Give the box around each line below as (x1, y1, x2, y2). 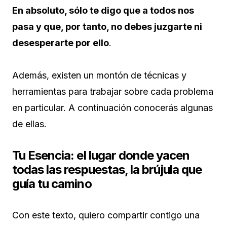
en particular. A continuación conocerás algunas (12, 102, 213, 113)
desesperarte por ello (12, 37, 109, 49)
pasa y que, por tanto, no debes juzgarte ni (12, 21, 202, 32)
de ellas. (12, 119, 47, 130)
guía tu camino (12, 176, 92, 192)
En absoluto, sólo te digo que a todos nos (12, 5, 194, 16)
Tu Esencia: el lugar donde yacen (12, 148, 190, 163)
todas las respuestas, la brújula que (12, 162, 202, 177)
